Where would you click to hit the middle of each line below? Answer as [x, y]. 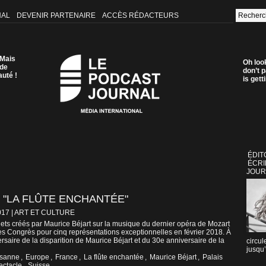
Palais [213, 257]
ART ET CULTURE [45, 213]
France [66, 257]
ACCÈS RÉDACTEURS [140, 16]
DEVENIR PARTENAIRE [57, 16]
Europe [37, 257]
